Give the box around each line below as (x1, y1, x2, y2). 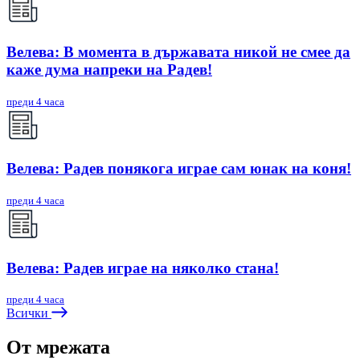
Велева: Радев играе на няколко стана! (6, 259, 279, 276)
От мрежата (6, 337, 110, 358)
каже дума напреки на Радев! (6, 60, 212, 78)
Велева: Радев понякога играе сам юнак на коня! (6, 160, 351, 178)
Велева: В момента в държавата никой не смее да (6, 43, 350, 60)
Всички (6, 306, 51, 321)
